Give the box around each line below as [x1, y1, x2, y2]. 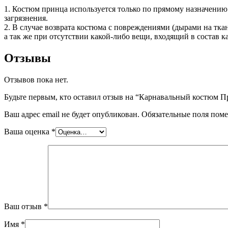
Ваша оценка [4, 127, 51, 136]
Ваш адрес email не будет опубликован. [4, 109, 139, 119]
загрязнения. [4, 14, 48, 23]
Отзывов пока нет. [4, 75, 68, 84]
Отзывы [4, 51, 51, 65]
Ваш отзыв [4, 202, 44, 211]
